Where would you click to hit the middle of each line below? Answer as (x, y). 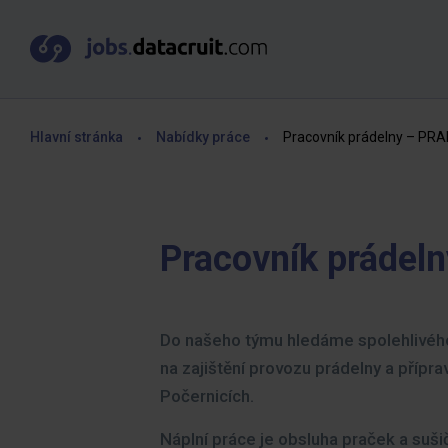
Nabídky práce (203, 137)
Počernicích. (207, 396)
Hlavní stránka (76, 137)
